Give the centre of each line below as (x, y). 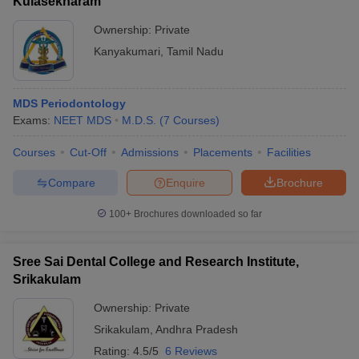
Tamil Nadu (195, 51)
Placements (223, 152)
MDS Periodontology (69, 103)
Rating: (113, 351)
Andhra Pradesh (197, 329)
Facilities (289, 152)
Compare (71, 182)
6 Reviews (191, 351)
